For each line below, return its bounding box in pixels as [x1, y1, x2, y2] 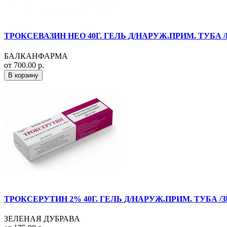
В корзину [8, 71, 39, 79]
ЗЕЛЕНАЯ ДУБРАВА [4, 214, 80, 223]
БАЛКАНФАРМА [4, 51, 68, 60]
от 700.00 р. [4, 60, 44, 69]
